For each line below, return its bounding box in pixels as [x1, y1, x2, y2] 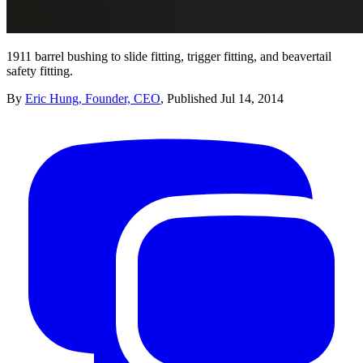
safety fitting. [6, 63, 73, 78]
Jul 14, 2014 [220, 91, 284, 105]
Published [167, 91, 220, 105]
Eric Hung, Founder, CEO [25, 91, 160, 105]
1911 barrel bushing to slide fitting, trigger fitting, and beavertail [6, 49, 331, 63]
